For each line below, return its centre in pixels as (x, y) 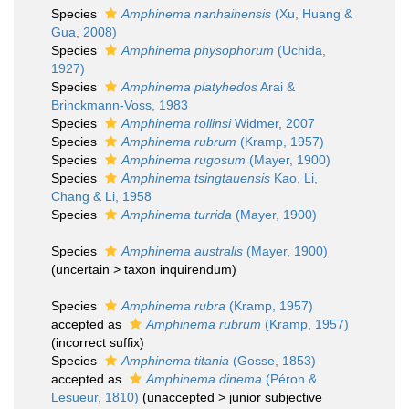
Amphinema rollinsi (176, 123)
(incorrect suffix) (98, 342)
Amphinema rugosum (184, 160)
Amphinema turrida (177, 215)
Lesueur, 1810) (95, 397)
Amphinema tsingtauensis (196, 178)
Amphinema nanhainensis (196, 14)
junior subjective (276, 397)
